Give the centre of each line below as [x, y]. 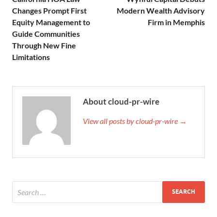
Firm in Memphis [176, 22]
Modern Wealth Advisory [161, 10]
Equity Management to [51, 22]
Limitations [31, 57]
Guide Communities [46, 33]
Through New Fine [44, 45]
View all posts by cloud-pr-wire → [135, 121]
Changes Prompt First [49, 10]
